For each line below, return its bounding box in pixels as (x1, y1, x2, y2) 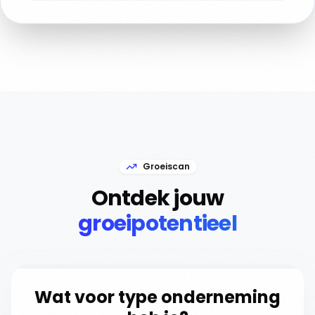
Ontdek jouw (91, 184, 224, 213)
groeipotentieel (78, 209, 237, 238)
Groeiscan (142, 160, 190, 172)
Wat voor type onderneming (34, 285, 281, 309)
